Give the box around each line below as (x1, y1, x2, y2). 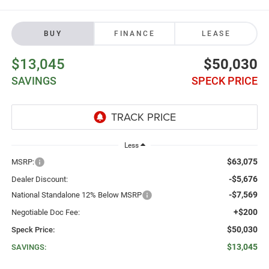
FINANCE (114, 29, 155, 38)
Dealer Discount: (11, 174, 68, 184)
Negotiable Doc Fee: (11, 207, 80, 217)
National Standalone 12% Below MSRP (11, 190, 142, 199)
